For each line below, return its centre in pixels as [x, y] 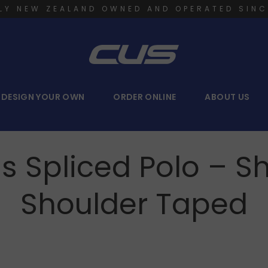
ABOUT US [227, 97]
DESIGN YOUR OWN [43, 97]
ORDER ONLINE [145, 97]
